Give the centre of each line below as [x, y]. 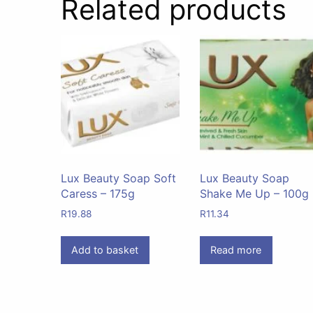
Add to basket [105, 250]
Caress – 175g [98, 193]
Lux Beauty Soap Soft [118, 178]
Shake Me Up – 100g [255, 193]
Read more [236, 250]
